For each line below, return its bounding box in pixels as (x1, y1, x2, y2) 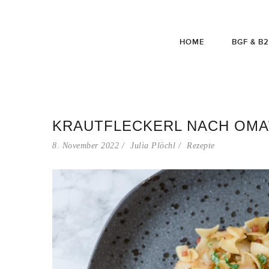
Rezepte (187, 141, 215, 150)
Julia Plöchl (130, 141, 175, 150)
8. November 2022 (52, 141, 119, 150)
